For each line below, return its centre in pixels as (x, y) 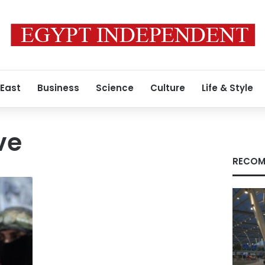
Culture (168, 88)
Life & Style (227, 88)
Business (58, 88)
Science (115, 88)
